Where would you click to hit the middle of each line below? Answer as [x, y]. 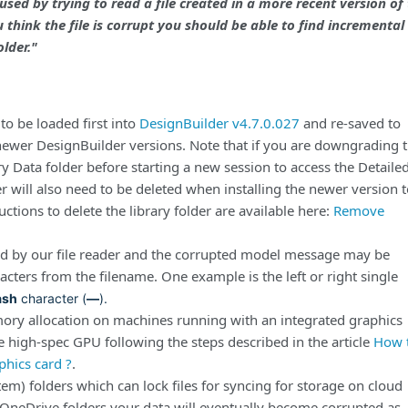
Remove [359, 210]
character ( [52, 298]
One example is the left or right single [278, 276]
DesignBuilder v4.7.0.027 [219, 123]
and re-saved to [350, 123]
